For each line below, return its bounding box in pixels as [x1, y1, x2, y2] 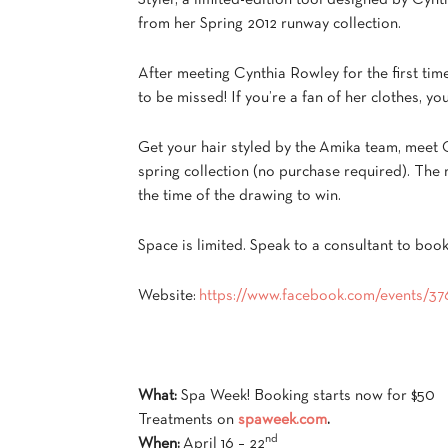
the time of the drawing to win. [138, 189, 341, 203]
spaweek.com [238, 413, 327, 427]
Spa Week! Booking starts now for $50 [177, 389, 435, 403]
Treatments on [138, 413, 238, 427]
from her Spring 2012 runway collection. [138, 17, 401, 31]
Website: [138, 289, 199, 303]
